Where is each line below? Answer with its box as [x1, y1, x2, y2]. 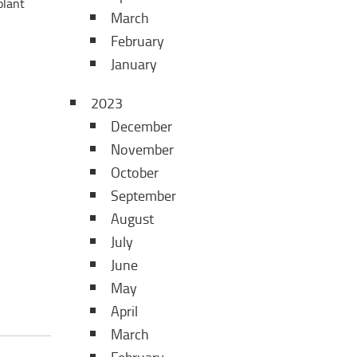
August [111, 207, 154, 231]
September [111, 184, 176, 208]
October [111, 161, 159, 185]
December [111, 115, 172, 139]
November [111, 138, 174, 162]
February [111, 29, 164, 53]
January [111, 53, 157, 76]
